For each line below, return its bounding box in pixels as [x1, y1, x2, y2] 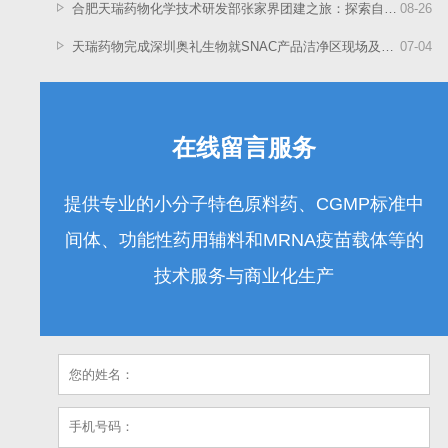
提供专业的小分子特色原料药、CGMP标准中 [64, 194, 424, 215]
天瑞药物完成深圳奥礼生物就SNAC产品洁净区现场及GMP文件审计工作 [72, 38, 382, 54]
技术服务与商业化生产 [154, 266, 334, 287]
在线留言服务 [172, 134, 316, 162]
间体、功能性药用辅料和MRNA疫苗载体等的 [64, 230, 424, 251]
